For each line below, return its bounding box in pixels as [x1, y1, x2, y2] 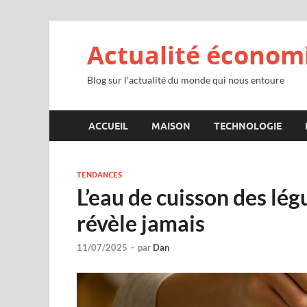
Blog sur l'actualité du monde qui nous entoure [87, 74, 284, 86]
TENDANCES [77, 170, 122, 180]
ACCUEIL [88, 120, 128, 132]
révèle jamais [77, 210, 205, 236]
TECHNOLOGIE [214, 120, 282, 132]
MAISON [151, 120, 191, 132]
